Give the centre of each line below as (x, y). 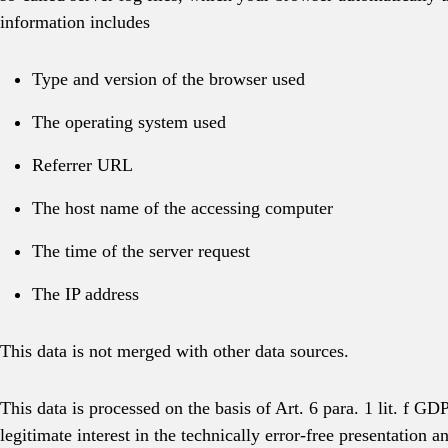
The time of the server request (141, 251)
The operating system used (129, 122)
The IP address (85, 294)
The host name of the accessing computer (182, 208)
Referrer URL (82, 165)
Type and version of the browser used (168, 79)
